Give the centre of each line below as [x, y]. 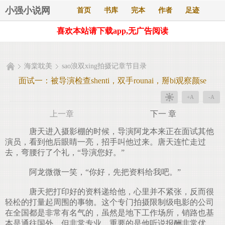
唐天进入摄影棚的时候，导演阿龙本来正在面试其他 [118, 131]
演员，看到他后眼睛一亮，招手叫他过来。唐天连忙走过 [105, 142]
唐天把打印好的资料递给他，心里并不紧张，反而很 [118, 192]
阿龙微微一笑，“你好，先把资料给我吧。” [101, 172]
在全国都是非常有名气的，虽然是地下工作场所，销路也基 [109, 213]
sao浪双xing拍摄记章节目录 [104, 66]
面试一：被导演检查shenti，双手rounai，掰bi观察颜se [113, 81]
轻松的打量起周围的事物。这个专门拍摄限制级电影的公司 [109, 202]
